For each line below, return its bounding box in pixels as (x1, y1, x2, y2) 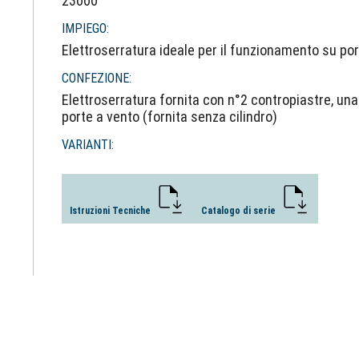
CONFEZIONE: (62, 71, 132, 86)
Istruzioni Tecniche (70, 205, 154, 216)
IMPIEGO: (62, 21, 110, 36)
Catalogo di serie (201, 205, 279, 216)
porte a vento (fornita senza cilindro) (62, 108, 278, 125)
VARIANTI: (62, 137, 115, 152)
